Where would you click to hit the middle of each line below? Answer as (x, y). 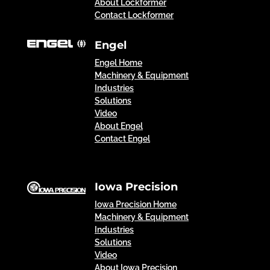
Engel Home (118, 62)
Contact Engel (122, 138)
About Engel (118, 126)
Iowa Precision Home (135, 204)
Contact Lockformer (134, 15)
